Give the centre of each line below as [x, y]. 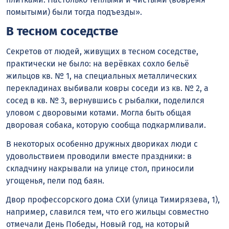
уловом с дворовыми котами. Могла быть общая [99, 113]
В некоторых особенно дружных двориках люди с [102, 144]
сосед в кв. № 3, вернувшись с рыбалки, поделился [105, 101]
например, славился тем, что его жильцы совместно [107, 212]
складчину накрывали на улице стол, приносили [100, 168]
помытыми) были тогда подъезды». [74, 12]
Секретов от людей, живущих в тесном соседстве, [102, 52]
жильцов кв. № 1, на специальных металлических [101, 76]
